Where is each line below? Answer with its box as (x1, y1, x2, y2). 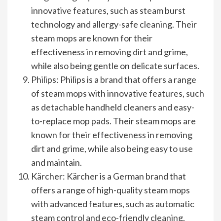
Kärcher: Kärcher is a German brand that (31, 171, 186, 182)
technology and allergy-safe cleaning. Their (31, 19, 197, 30)
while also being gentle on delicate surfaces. (31, 60, 199, 72)
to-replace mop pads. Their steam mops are (31, 115, 196, 127)
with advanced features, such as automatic (31, 198, 194, 210)
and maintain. (31, 157, 82, 168)
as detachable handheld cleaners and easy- (31, 102, 194, 113)
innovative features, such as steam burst (31, 5, 185, 16)
